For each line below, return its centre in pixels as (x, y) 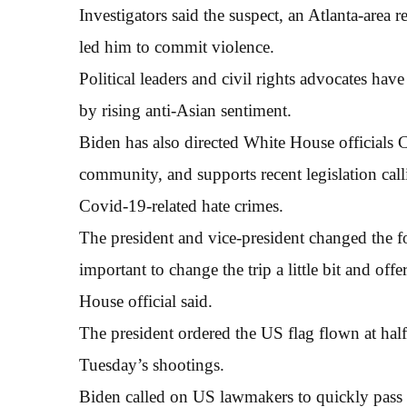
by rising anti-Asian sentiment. (185, 110)
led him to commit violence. (177, 47)
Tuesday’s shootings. (152, 365)
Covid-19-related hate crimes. (181, 206)
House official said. (146, 301)
